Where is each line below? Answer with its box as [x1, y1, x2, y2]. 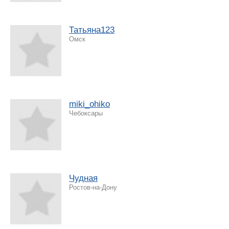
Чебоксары [69, 109, 103, 117]
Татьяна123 [69, 25, 114, 35]
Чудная [69, 173, 98, 183]
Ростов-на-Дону [69, 183, 117, 191]
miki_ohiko [69, 99, 110, 109]
